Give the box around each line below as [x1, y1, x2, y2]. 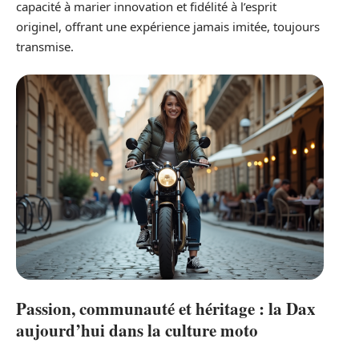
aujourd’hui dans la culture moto [16, 317, 258, 342]
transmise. [16, 38, 74, 54]
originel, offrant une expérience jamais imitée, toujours [16, 18, 320, 34]
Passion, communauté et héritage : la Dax [16, 296, 316, 321]
